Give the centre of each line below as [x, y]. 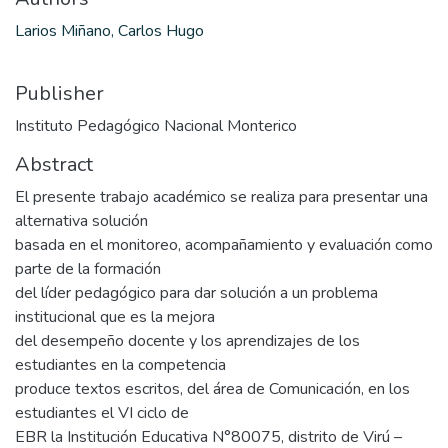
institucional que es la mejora [115, 316]
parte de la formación [88, 268]
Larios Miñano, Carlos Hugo [109, 30]
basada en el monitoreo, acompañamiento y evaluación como [224, 244]
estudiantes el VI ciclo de [102, 412]
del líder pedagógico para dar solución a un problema [196, 292]
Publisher [59, 93]
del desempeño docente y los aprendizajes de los [187, 340]
